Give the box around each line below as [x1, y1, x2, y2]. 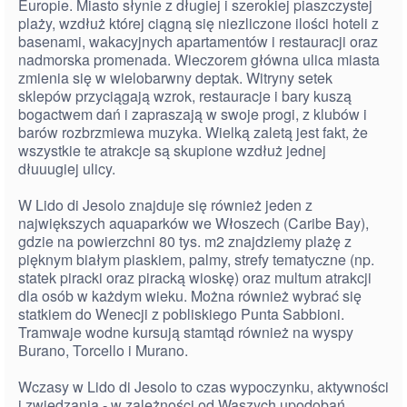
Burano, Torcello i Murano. [18, 340, 188, 361]
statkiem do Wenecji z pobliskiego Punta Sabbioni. [18, 303, 344, 324]
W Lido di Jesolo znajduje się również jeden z [18, 194, 313, 215]
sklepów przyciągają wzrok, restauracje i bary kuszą [18, 85, 352, 106]
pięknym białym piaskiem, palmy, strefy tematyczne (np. [18, 249, 374, 270]
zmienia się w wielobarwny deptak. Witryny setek [18, 67, 333, 88]
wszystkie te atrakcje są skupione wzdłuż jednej [18, 140, 326, 161]
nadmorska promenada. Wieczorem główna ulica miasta [18, 49, 380, 70]
